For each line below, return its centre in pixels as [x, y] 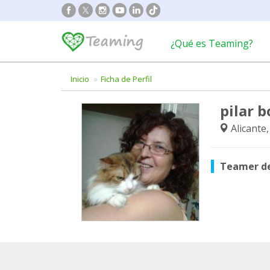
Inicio [80, 79]
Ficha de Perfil [126, 79]
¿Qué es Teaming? [212, 43]
